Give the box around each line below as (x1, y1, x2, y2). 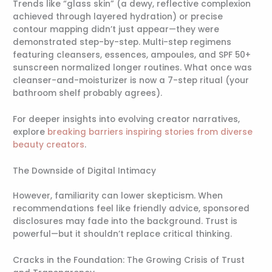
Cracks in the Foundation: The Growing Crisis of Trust (13, 254, 245, 266)
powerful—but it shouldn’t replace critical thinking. (13, 228, 233, 240)
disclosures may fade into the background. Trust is (13, 215, 238, 227)
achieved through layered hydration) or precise (13, 11, 223, 23)
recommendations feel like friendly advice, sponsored (13, 202, 250, 214)
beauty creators (13, 139, 85, 151)
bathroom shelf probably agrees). (13, 87, 163, 100)
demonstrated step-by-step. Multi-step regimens (13, 36, 232, 49)
